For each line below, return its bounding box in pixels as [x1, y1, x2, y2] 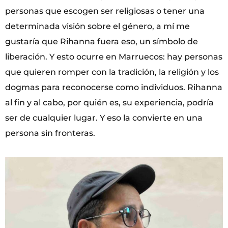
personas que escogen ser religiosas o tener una [5, 6, 205, 16]
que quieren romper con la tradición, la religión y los [5, 67, 219, 77]
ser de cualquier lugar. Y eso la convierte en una [5, 112, 203, 123]
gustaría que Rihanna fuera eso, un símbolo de [5, 36, 198, 46]
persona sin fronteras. [5, 128, 95, 138]
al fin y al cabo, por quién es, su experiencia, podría [5, 97, 214, 107]
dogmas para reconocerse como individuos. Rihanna [5, 82, 222, 92]
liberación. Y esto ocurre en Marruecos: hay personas [5, 51, 222, 62]
